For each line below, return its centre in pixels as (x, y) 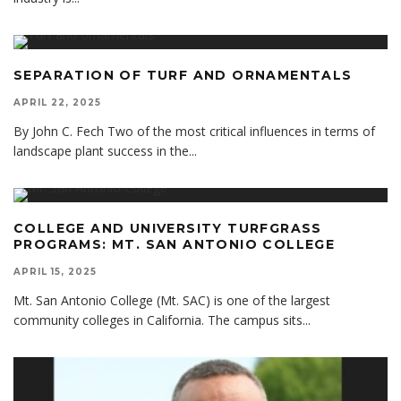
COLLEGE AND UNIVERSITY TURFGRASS (168, 228)
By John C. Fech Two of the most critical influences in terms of (194, 131)
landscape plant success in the (101, 150)
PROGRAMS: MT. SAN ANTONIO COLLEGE (175, 244)
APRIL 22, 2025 (57, 102)
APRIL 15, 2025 (55, 271)
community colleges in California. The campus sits (158, 320)
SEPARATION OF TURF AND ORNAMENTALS (183, 75)
